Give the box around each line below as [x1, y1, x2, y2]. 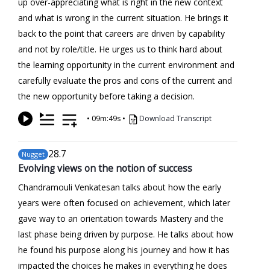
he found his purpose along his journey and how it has [18, 243, 230, 256]
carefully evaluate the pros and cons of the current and [18, 74, 232, 86]
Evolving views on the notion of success [18, 161, 192, 175]
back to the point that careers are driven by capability [18, 27, 225, 39]
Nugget [22, 149, 45, 159]
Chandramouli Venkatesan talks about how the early [18, 181, 221, 193]
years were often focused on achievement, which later [18, 196, 230, 209]
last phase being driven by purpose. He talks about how [18, 228, 233, 240]
